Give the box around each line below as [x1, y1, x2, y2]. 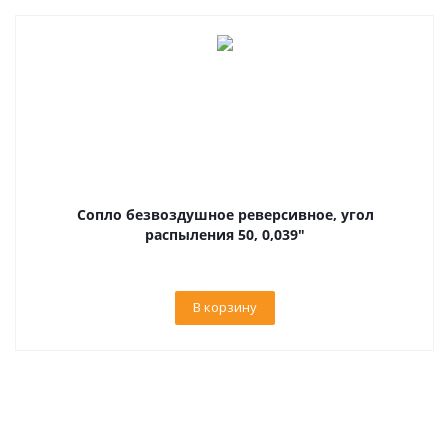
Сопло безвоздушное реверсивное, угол [76, 205, 374, 224]
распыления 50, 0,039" [145, 225, 305, 244]
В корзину [193, 298, 257, 316]
